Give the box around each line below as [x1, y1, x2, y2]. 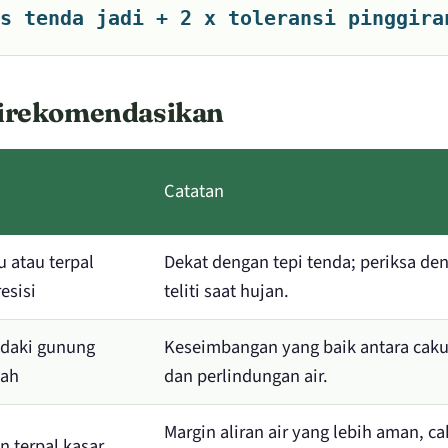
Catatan [164, 177, 224, 204]
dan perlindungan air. [164, 362, 328, 389]
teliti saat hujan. [164, 277, 289, 304]
